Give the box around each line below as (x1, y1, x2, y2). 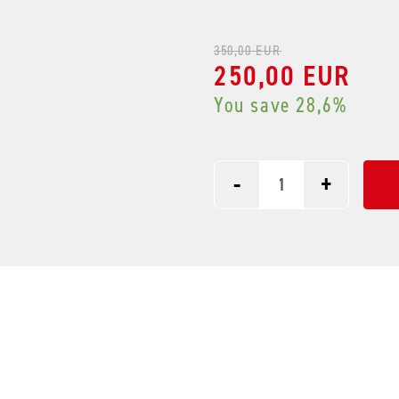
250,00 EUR (214, 56, 350, 94)
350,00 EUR (214, 40, 281, 60)
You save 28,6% (214, 90, 347, 119)
